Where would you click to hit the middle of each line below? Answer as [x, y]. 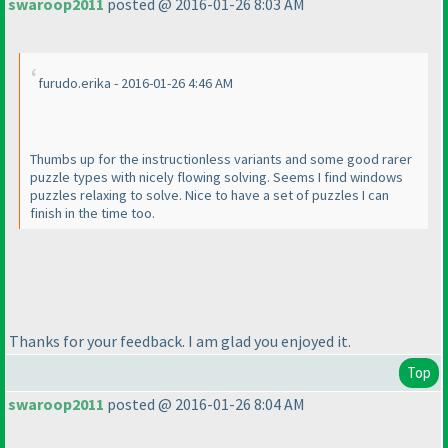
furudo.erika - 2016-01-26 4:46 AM [135, 83]
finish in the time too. [92, 213]
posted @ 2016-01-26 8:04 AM [204, 404]
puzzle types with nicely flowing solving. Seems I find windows [216, 177]
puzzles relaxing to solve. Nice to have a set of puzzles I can [209, 195]
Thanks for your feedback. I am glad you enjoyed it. [180, 340]
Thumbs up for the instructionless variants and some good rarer [221, 159]
